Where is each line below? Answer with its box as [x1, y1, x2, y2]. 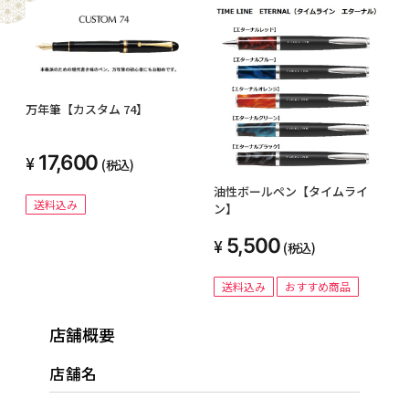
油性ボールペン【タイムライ [214, 183, 368, 201]
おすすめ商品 [285, 278, 351, 295]
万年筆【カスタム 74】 [26, 100, 148, 118]
